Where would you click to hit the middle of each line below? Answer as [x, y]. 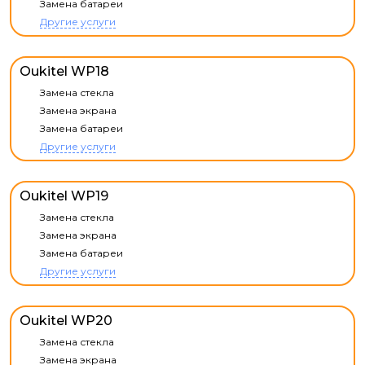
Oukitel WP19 [64, 196]
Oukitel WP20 [66, 321]
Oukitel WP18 [64, 71]
